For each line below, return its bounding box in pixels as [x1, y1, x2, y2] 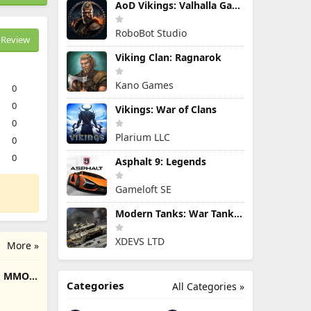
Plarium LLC [115, 131, 170, 144]
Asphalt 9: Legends [115, 155, 206, 168]
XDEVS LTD [115, 235, 165, 248]
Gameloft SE [115, 183, 171, 196]
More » [7, 239, 39, 252]
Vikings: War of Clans [115, 103, 217, 116]
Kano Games [115, 78, 174, 92]
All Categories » [172, 280, 244, 293]
